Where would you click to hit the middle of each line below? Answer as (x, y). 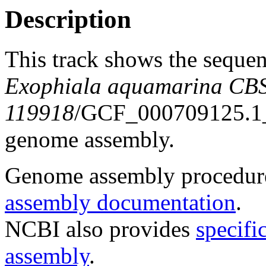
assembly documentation (120, 202)
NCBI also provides (100, 229)
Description (68, 19)
